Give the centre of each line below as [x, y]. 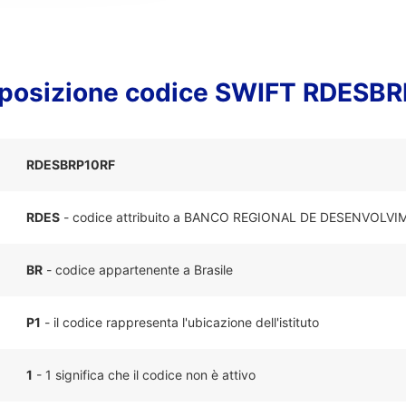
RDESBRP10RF [71, 164]
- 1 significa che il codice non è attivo [144, 375]
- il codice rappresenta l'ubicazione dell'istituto [180, 322]
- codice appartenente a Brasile [138, 270]
